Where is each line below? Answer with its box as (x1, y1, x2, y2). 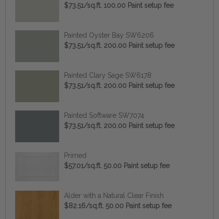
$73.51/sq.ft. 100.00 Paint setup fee (64, 1, 174, 9)
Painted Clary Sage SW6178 (64, 71, 152, 79)
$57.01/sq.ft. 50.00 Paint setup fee (64, 161, 170, 170)
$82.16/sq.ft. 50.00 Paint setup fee (64, 201, 172, 210)
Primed (64, 151, 87, 159)
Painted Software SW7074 (64, 111, 144, 119)
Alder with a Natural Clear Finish (64, 191, 164, 199)
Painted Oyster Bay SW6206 (64, 31, 154, 39)
